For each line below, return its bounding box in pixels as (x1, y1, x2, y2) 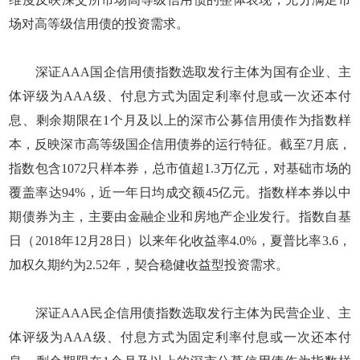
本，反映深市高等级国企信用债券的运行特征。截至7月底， (9, 137, 351, 151)
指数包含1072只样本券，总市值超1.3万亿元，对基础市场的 (9, 161, 351, 175)
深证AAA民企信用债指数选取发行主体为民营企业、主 (9, 305, 351, 320)
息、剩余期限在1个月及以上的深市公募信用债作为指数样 (9, 112, 351, 127)
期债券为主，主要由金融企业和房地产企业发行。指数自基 (9, 209, 351, 223)
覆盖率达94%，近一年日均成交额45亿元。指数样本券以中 (9, 185, 351, 199)
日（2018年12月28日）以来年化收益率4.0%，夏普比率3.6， (9, 233, 351, 247)
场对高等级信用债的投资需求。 (9, 16, 190, 31)
